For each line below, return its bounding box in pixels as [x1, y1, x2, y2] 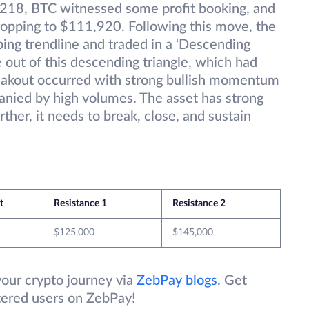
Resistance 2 [172, 199, 226, 209]
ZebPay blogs [137, 274, 217, 288]
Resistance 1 [54, 199, 107, 209]
